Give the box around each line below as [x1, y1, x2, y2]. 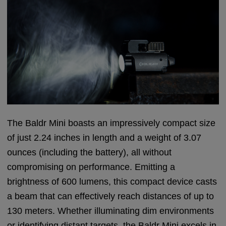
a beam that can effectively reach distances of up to [7, 191, 214, 201]
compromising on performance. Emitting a [7, 161, 176, 172]
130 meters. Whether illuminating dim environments [7, 205, 214, 216]
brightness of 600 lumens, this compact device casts [7, 176, 217, 187]
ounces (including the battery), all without [7, 147, 172, 157]
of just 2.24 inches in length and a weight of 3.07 [7, 132, 202, 143]
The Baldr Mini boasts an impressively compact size [7, 118, 216, 128]
